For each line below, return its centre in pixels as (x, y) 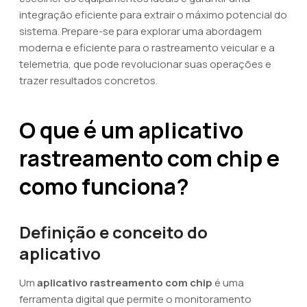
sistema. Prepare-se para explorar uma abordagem (140, 31)
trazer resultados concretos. (88, 81)
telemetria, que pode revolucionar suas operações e (145, 64)
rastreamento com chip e (149, 158)
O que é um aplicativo (131, 130)
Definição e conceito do (113, 232)
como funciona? (104, 186)
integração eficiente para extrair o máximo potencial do (153, 15)
